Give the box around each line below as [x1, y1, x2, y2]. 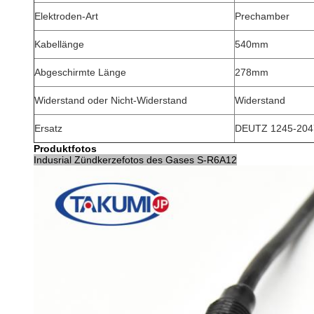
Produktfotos [34, 143, 97, 154]
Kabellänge [34, 39, 84, 50]
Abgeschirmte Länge [34, 67, 126, 78]
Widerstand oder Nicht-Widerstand [34, 95, 187, 106]
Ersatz [34, 123, 62, 134]
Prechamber [235, 11, 289, 22]
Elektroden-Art [34, 11, 98, 22]
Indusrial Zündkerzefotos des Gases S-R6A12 [34, 154, 237, 165]
